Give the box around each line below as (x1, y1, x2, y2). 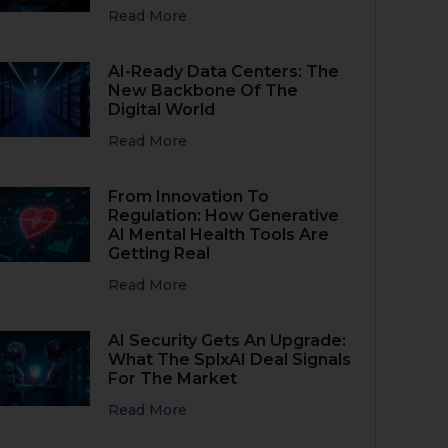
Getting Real (108, 244, 211, 263)
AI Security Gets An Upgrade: (108, 331, 347, 350)
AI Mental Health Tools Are (108, 225, 330, 244)
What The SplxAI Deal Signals (108, 350, 352, 369)
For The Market (108, 369, 238, 388)
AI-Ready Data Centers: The (108, 62, 340, 81)
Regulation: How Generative (108, 206, 340, 225)
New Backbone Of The (108, 81, 299, 100)
